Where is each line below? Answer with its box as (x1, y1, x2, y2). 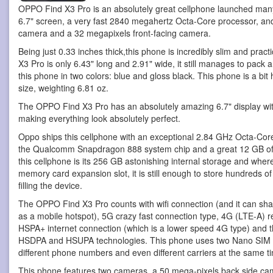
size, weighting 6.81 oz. (18, 81, 108, 94)
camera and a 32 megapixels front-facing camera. (18, 26, 211, 39)
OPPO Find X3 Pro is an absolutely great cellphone (18, 2, 215, 15)
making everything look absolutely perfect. (18, 112, 180, 124)
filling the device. (18, 179, 82, 191)
